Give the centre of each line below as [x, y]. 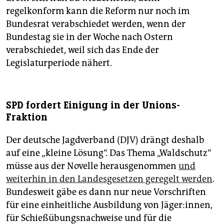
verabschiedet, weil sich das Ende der [82, 50]
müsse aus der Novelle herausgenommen [92, 166]
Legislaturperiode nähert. [59, 63]
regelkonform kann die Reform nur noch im [98, 11]
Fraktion [27, 117]
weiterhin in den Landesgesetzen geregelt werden [109, 179]
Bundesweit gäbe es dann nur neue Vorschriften [106, 192]
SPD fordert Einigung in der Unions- [93, 105]
